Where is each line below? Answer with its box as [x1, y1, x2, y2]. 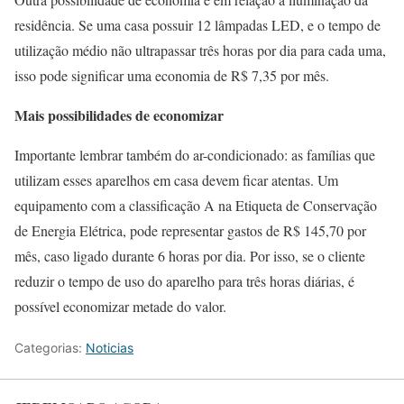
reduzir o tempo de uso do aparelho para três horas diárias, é [14, 271, 354, 290]
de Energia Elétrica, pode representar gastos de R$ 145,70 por [14, 221, 366, 240]
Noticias [86, 340, 133, 355]
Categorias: [14, 340, 86, 355]
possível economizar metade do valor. [14, 297, 226, 316]
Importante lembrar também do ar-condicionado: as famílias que [14, 145, 375, 164]
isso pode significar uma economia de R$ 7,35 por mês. [14, 66, 329, 85]
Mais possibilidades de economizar [14, 105, 224, 125]
